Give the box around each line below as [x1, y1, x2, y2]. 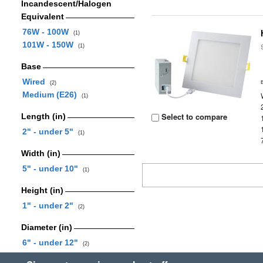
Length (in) [21, 112, 66, 121]
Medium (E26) [22, 90, 82, 99]
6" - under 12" [22, 238, 83, 247]
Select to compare [159, 111, 228, 122]
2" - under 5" [22, 127, 78, 136]
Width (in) [21, 149, 60, 158]
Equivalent [21, 12, 64, 21]
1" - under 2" [22, 201, 78, 210]
